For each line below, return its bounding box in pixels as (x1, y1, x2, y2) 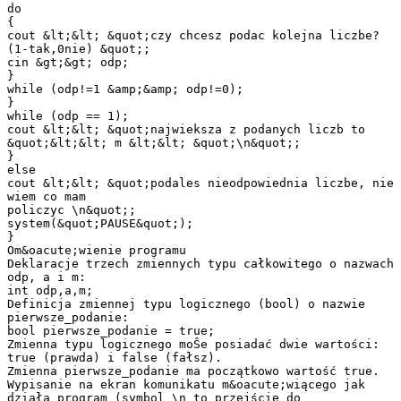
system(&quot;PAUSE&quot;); (7, 216, 193, 230)
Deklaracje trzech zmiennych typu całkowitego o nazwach (7, 256, 394, 270)
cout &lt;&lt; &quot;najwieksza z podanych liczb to (7, 122, 365, 136)
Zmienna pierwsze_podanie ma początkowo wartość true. (7, 363, 380, 378)
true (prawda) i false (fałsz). (7, 350, 222, 364)
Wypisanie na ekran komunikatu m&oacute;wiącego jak (7, 377, 365, 391)
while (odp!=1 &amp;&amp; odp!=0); (7, 81, 243, 96)
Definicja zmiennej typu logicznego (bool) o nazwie (7, 296, 365, 311)
